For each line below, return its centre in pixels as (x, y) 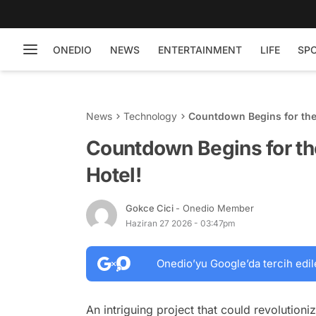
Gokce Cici (151, 208)
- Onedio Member (215, 208)
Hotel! (114, 175)
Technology (150, 116)
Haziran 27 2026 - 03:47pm (181, 223)
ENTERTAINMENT (200, 49)
